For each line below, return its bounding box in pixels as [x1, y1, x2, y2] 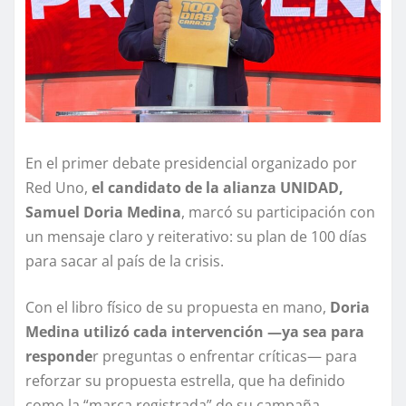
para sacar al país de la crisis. [25, 251, 224, 272]
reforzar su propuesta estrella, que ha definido [25, 371, 345, 391]
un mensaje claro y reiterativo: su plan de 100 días [25, 227, 367, 247]
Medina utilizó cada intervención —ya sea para [25, 322, 364, 343]
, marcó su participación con [181, 202, 375, 223]
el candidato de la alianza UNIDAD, [88, 178, 343, 198]
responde [25, 346, 92, 367]
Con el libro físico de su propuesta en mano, [25, 297, 330, 318]
